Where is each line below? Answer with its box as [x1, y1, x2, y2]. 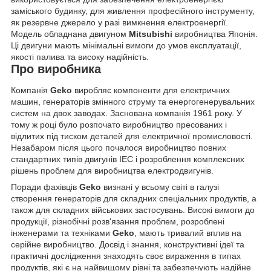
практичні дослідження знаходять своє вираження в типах [11, 251, 241, 261]
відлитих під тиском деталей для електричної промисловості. [11, 131, 253, 142]
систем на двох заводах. [11, 108, 110, 119]
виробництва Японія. [175, 28, 258, 39]
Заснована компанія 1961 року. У [110, 108, 242, 119]
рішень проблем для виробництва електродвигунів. [11, 166, 214, 176]
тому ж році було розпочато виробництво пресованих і [11, 120, 227, 130]
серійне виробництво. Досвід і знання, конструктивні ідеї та [11, 240, 244, 250]
